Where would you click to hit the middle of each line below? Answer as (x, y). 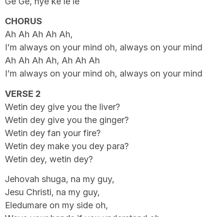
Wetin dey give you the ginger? (67, 120)
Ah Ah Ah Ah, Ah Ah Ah (52, 61)
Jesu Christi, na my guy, (52, 192)
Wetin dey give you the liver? (62, 107)
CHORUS (23, 21)
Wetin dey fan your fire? (53, 133)
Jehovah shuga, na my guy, (60, 179)
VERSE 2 (23, 93)
